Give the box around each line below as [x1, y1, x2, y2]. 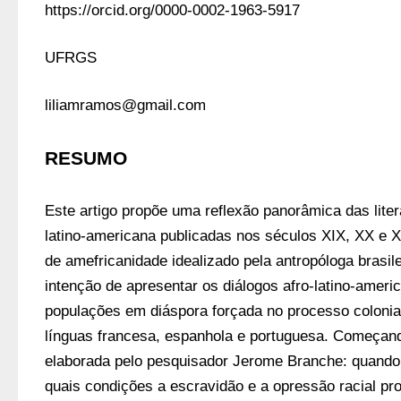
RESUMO [45, 148, 127, 168]
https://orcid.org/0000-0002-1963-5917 [45, 2, 300, 19]
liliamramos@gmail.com [45, 97, 206, 114]
